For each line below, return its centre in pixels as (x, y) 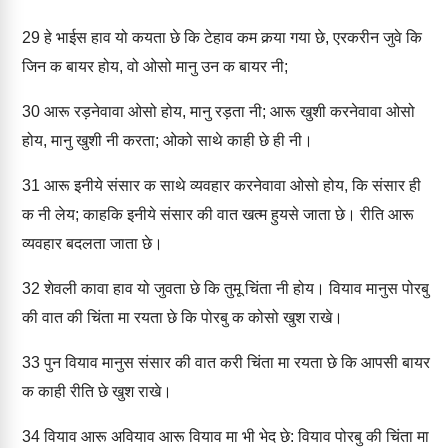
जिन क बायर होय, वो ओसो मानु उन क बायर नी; (155, 66)
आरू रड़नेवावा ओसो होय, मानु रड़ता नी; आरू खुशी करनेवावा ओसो (227, 111)
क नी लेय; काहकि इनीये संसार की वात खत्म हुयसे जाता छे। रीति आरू (218, 214)
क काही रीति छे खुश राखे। (97, 391)
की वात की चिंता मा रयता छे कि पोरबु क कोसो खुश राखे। (182, 317)
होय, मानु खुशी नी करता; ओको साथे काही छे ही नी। (167, 140)
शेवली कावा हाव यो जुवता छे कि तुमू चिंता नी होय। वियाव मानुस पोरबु (234, 288)
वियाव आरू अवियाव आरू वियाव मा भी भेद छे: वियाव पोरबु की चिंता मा (234, 436)
